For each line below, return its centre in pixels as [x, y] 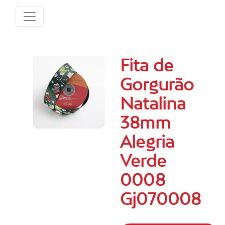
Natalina [153, 103]
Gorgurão [157, 84]
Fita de [147, 65]
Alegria [147, 142]
